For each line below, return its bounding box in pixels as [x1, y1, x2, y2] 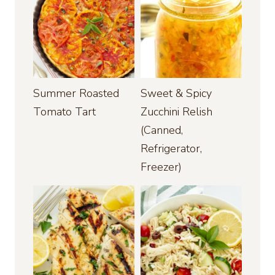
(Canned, [141, 123, 183, 138]
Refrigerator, [141, 141, 202, 157]
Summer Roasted [33, 86, 119, 101]
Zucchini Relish [141, 104, 212, 120]
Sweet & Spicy [141, 86, 212, 101]
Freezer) [141, 160, 182, 175]
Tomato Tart [33, 104, 96, 120]
